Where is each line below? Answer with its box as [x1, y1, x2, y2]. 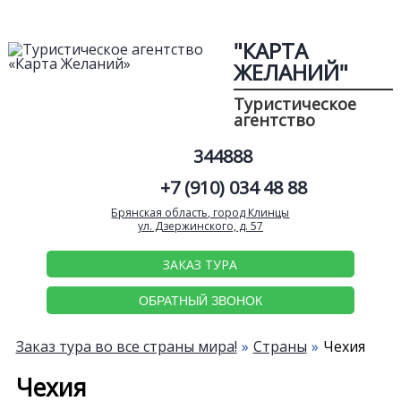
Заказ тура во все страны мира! [15, 336, 237, 356]
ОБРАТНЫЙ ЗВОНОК [138, 293, 262, 308]
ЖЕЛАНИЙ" [234, 57, 349, 87]
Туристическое [234, 93, 357, 115]
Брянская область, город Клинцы [111, 205, 290, 221]
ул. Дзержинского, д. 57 [137, 218, 263, 235]
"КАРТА [234, 36, 309, 65]
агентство [234, 109, 316, 131]
